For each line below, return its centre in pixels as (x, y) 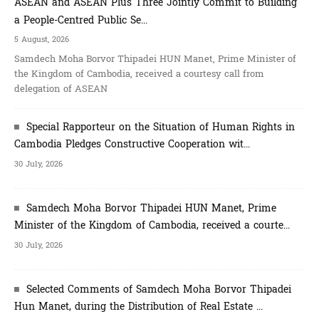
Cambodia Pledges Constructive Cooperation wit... (132, 144)
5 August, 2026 (42, 39)
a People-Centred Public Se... (81, 20)
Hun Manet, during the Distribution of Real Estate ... (138, 306)
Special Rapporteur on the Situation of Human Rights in (161, 127)
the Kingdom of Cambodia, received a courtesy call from (139, 74)
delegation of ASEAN (61, 89)
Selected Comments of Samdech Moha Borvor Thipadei (159, 289)
